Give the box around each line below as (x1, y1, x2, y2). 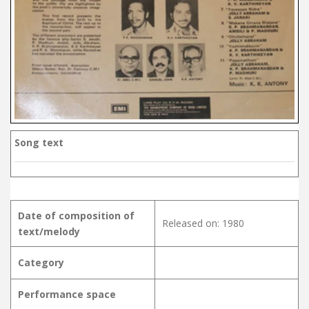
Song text (14, 135, 63, 149)
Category (18, 255, 64, 269)
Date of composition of (18, 208, 134, 222)
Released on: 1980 (162, 216, 244, 230)
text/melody (18, 224, 80, 238)
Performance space (18, 287, 116, 301)
